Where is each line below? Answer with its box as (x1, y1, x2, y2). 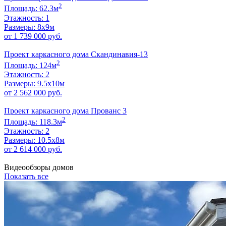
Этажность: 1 (4, 13, 49, 22)
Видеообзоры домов (4, 163, 74, 172)
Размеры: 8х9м (4, 22, 54, 31)
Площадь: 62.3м (4, 4, 59, 13)
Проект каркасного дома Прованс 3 (4, 106, 127, 116)
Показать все (4, 172, 48, 181)
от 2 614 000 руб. (4, 145, 62, 154)
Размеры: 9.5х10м (4, 79, 65, 88)
